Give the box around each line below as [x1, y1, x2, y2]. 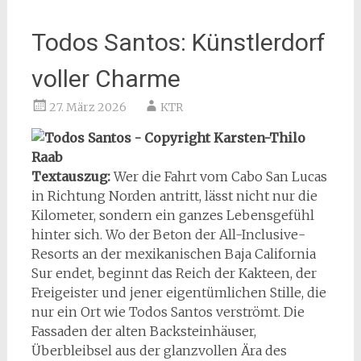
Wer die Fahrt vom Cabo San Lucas [113, 168, 327, 185]
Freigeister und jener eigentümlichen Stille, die [31, 284, 326, 301]
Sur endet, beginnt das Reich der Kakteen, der [31, 264, 317, 281]
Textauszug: [31, 168, 114, 185]
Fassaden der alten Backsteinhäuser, [31, 322, 256, 339]
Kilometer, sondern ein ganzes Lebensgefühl [31, 206, 314, 223]
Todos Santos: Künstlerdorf [31, 27, 326, 56]
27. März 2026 [48, 99, 127, 114]
